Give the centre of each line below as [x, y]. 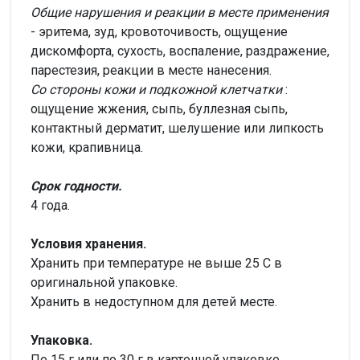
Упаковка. [61, 340]
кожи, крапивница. [87, 147]
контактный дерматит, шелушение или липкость [177, 128]
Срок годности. [76, 186]
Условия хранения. [88, 243]
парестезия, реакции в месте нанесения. [151, 70]
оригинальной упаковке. [104, 282]
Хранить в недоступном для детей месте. [154, 301]
